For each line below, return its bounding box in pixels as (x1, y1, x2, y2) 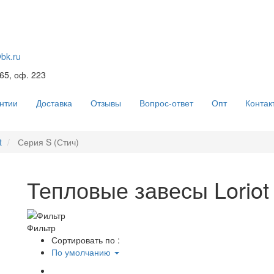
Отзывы (91, 97, 121, 109)
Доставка (36, 97, 72, 109)
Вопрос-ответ (139, 97, 193, 109)
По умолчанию (51, 245, 113, 258)
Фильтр (27, 221, 56, 234)
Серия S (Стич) (15, 136, 79, 149)
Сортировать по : (51, 233, 120, 246)
